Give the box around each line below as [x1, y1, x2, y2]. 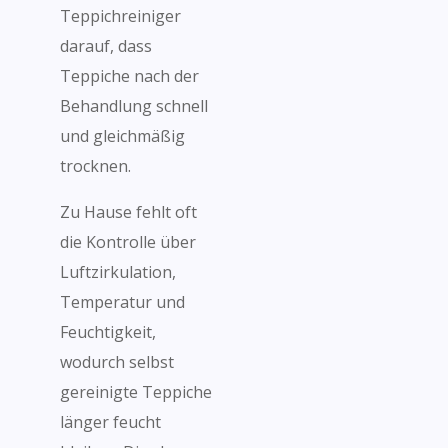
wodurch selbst [60, 351, 174, 373]
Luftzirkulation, [60, 261, 176, 283]
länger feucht [60, 411, 161, 433]
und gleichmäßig [60, 125, 185, 147]
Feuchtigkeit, [60, 321, 156, 343]
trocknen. [60, 155, 131, 177]
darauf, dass [60, 35, 152, 57]
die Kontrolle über [60, 231, 196, 253]
